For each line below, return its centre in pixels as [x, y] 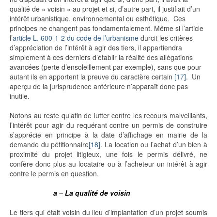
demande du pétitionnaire [49, 145]
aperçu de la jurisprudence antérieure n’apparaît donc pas [99, 86]
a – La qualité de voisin [92, 193]
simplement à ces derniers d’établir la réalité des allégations [101, 57]
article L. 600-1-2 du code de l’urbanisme [76, 38]
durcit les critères [166, 38]
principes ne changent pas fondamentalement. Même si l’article [107, 28]
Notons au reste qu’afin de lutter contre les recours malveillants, [108, 116]
